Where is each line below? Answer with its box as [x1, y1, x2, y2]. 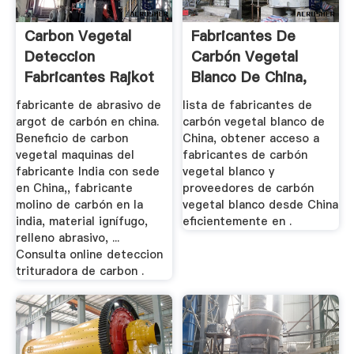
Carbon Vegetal [24, 26, 131, 47]
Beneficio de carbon [15, 130, 128, 146]
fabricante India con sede [15, 163, 160, 179]
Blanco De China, [191, 67, 307, 88]
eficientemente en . [183, 213, 292, 229]
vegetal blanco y [183, 163, 275, 179]
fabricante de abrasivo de [15, 96, 161, 113]
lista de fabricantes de [183, 96, 313, 113]
